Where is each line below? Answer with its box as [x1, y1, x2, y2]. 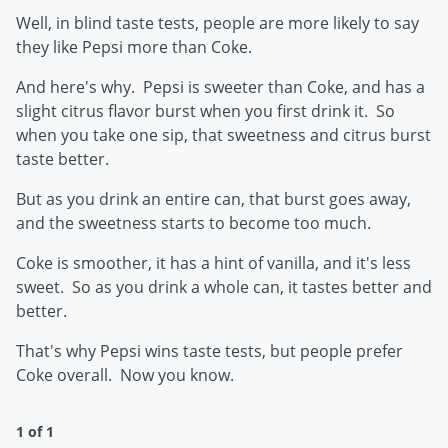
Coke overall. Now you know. [16, 364, 238, 386]
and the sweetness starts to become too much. [16, 212, 371, 234]
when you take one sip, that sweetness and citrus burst [16, 124, 431, 146]
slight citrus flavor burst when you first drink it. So [16, 100, 395, 122]
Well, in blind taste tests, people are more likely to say [16, 12, 419, 34]
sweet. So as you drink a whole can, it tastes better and [16, 276, 432, 298]
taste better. [16, 148, 109, 170]
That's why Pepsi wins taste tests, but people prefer [16, 340, 403, 362]
